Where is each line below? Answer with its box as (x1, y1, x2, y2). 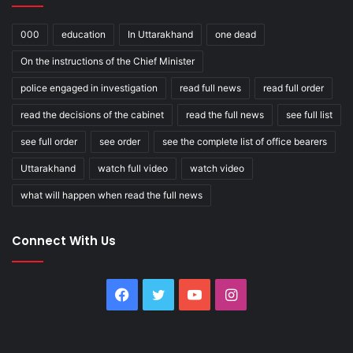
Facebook (129, 286, 195, 303)
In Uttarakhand (128, 28, 193, 41)
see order (99, 136, 140, 148)
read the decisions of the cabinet (20, 109, 164, 121)
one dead (215, 28, 256, 41)
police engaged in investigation (20, 82, 158, 95)
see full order (20, 136, 77, 148)
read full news (180, 82, 241, 95)
